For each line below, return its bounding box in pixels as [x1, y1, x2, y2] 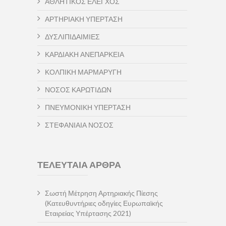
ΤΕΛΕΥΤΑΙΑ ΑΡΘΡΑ [37, 159, 121, 170]
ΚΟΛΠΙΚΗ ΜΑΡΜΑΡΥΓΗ [45, 68, 122, 76]
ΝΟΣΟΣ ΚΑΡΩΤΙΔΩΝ [45, 85, 111, 94]
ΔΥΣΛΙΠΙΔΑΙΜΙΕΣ [45, 32, 100, 41]
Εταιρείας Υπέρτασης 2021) [45, 209, 131, 217]
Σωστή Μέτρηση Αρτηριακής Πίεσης [45, 189, 158, 197]
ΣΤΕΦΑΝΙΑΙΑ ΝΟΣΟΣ [45, 121, 114, 129]
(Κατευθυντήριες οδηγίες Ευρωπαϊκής [45, 199, 163, 207]
